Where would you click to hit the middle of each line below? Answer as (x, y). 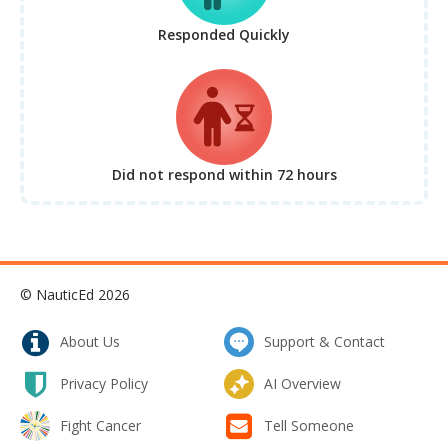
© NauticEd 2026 (75, 295)
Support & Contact (324, 342)
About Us (90, 342)
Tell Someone (309, 426)
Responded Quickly (224, 35)
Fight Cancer (100, 426)
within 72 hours (282, 175)
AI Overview (302, 384)
